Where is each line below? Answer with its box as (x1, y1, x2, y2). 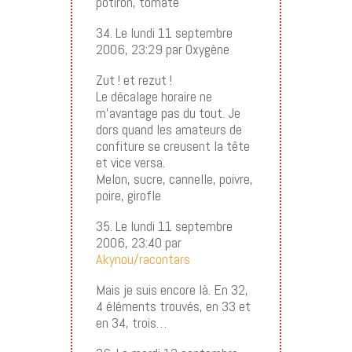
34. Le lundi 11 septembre (95, 23, 233, 42)
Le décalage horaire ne (95, 86, 212, 105)
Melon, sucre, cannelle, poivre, (95, 169, 253, 188)
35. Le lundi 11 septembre (95, 216, 233, 235)
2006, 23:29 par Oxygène (95, 39, 229, 58)
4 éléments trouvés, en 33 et (95, 296, 251, 315)
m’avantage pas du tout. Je (95, 103, 240, 122)
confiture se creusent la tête (95, 136, 250, 155)
